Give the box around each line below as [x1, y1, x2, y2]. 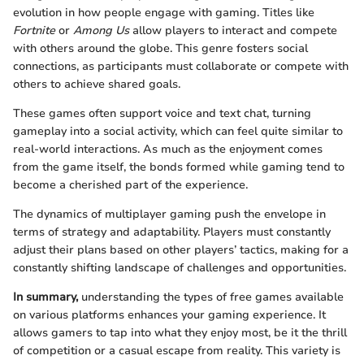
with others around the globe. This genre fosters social [13, 41, 308, 57]
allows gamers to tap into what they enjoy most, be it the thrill [13, 325, 347, 341]
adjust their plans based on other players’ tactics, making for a [13, 242, 349, 258]
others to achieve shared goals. [13, 76, 180, 93]
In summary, [13, 289, 78, 305]
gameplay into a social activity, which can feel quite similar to [13, 123, 343, 140]
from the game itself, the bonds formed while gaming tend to [13, 159, 344, 175]
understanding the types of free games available [78, 289, 344, 305]
